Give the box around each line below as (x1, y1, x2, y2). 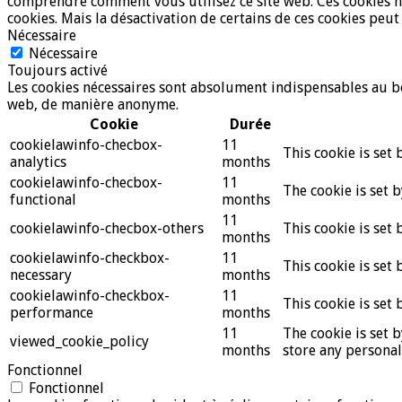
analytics (10, 153, 66, 170)
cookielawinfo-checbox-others (10, 219, 204, 237)
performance (10, 303, 93, 321)
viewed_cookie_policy (10, 332, 149, 350)
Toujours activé (7, 61, 108, 79)
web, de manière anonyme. (7, 95, 179, 113)
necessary (10, 266, 72, 284)
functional (10, 190, 76, 208)
